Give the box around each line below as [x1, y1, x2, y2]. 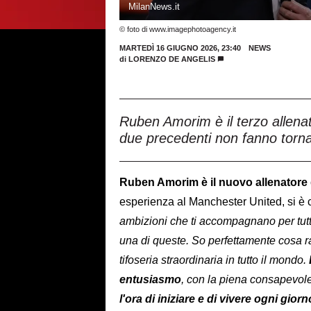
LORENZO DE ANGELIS [128, 55, 215, 64]
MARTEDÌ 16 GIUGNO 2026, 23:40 [119, 44, 241, 53]
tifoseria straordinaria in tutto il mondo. [119, 253, 309, 266]
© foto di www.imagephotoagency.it [119, 25, 236, 34]
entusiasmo [119, 273, 181, 285]
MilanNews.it [128, 1, 180, 12]
